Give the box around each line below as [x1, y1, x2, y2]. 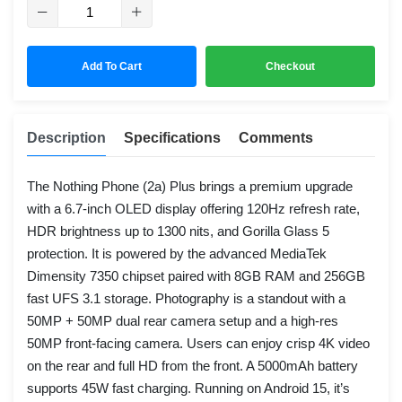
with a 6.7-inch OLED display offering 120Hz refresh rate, [27, 201, 360, 216]
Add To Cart [119, 60, 142, 73]
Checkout [266, 60, 315, 73]
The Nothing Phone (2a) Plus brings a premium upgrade [27, 179, 353, 194]
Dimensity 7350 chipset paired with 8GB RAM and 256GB [27, 268, 365, 284]
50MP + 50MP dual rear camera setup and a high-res [27, 313, 338, 328]
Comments [239, 130, 313, 145]
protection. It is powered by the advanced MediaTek [27, 246, 327, 261]
